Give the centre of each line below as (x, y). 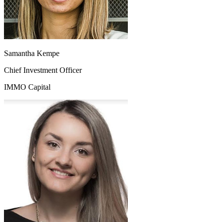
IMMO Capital (27, 87)
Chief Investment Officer (43, 70)
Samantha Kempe (32, 54)
